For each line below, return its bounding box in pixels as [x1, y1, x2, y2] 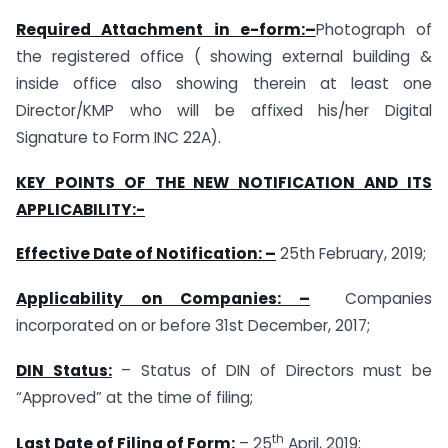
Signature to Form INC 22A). [16, 126, 221, 148]
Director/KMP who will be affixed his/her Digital [16, 99, 432, 121]
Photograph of [315, 18, 432, 40]
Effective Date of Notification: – [16, 243, 276, 265]
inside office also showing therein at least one [16, 72, 432, 94]
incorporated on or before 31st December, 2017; [16, 315, 370, 337]
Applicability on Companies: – [16, 288, 310, 310]
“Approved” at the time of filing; [16, 386, 253, 408]
